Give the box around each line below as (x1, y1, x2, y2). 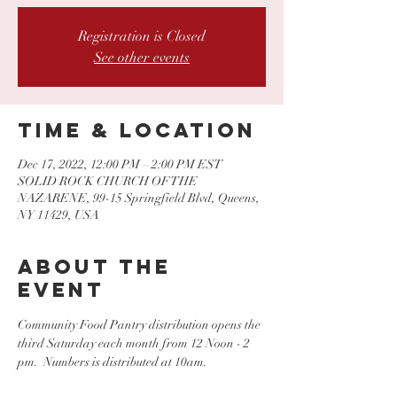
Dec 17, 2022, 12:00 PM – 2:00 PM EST (18, 157, 222, 172)
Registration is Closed (78, 27, 206, 45)
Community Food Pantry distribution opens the (18, 317, 263, 332)
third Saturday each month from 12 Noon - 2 (18, 336, 253, 351)
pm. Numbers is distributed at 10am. (18, 354, 213, 370)
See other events (94, 49, 190, 66)
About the (18, 254, 171, 279)
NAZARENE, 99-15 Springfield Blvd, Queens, (18, 191, 260, 206)
